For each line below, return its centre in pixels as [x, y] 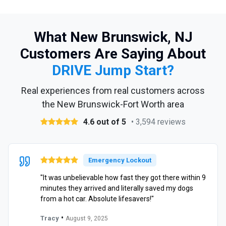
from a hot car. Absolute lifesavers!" [97, 199]
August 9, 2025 [87, 218]
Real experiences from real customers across [113, 90]
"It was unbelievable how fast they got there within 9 [123, 177]
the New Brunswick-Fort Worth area [113, 104]
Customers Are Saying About [113, 53]
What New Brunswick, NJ [113, 37]
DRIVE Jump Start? [113, 70]
